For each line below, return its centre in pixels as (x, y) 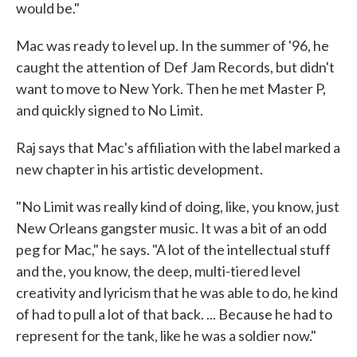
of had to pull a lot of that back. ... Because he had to (174, 314)
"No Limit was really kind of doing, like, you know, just (178, 207)
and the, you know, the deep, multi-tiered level (158, 271)
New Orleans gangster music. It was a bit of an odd (171, 228)
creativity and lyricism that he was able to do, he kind (177, 293)
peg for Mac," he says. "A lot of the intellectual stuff (173, 250)
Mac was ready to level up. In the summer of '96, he (173, 46)
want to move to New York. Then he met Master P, (171, 89)
